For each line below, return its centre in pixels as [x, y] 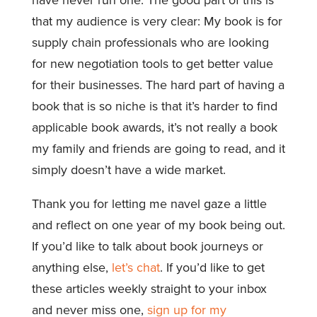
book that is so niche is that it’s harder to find [154, 106]
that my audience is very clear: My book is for [157, 21]
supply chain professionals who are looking [150, 42]
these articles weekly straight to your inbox [149, 288]
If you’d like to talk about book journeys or [147, 246]
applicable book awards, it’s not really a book [154, 127]
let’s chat [136, 267]
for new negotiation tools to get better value [152, 63]
